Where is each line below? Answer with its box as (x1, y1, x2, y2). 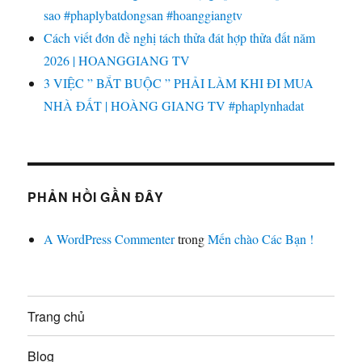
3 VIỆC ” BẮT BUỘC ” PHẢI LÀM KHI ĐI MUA (44, 74, 314, 92)
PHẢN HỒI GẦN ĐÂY (27, 187, 164, 207)
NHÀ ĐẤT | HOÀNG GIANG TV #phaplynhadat (44, 97, 305, 115)
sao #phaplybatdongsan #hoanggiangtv (44, 6, 243, 24)
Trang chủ (27, 306, 86, 326)
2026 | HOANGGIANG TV (44, 52, 191, 69)
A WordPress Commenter (44, 230, 175, 248)
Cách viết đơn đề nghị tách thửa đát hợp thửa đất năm (44, 29, 316, 47)
